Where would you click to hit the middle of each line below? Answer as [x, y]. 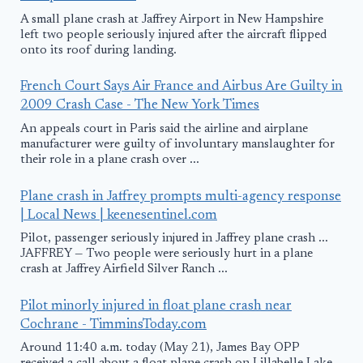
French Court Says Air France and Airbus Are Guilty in [181, 88]
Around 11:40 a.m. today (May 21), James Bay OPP [160, 348]
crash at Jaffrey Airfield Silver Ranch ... [124, 270]
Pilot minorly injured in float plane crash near [156, 306]
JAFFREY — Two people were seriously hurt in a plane [167, 254]
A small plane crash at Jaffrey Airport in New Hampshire [172, 19]
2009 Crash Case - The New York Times [140, 106]
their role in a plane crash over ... [110, 160]
